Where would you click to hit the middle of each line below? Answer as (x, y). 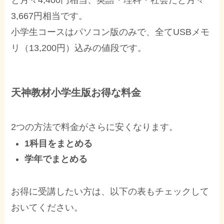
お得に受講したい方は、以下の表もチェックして (110, 192)
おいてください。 (47, 208)
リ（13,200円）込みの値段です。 (79, 48)
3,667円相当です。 (49, 16)
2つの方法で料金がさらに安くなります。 (95, 127)
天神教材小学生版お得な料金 (76, 92)
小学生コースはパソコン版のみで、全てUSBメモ (110, 32)
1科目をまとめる (59, 144)
